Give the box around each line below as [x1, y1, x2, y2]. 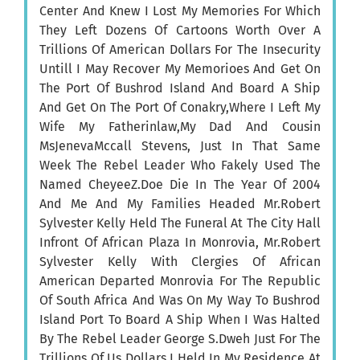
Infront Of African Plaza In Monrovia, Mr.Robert [39, 234, 321, 250]
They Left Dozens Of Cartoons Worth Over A [39, 22, 321, 38]
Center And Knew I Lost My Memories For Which [39, 2, 321, 18]
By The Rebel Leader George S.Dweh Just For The [39, 330, 321, 346]
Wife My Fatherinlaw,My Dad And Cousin [39, 118, 321, 134]
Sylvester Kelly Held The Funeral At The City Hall [39, 215, 321, 231]
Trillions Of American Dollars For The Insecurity [39, 41, 321, 57]
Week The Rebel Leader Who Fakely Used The [39, 157, 321, 173]
